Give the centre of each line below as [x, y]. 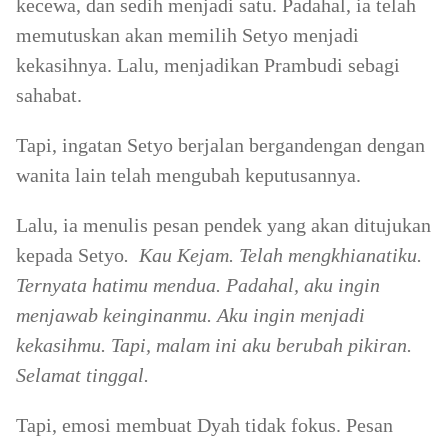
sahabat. [49, 95]
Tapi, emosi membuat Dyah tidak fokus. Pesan [204, 425]
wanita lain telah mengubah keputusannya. [188, 175]
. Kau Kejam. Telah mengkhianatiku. [273, 255]
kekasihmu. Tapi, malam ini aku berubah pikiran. [214, 345]
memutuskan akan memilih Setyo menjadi [187, 35]
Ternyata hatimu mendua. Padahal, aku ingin [198, 285]
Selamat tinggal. [82, 375]
